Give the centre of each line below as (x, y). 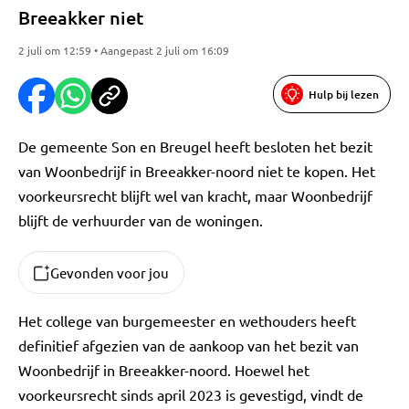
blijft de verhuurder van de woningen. (141, 220)
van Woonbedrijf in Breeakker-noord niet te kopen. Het (197, 171)
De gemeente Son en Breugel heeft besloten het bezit (195, 146)
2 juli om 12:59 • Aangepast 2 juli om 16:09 (124, 50)
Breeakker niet (81, 17)
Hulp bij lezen (344, 94)
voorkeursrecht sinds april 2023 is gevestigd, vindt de (191, 394)
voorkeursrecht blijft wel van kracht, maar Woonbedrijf (195, 195)
